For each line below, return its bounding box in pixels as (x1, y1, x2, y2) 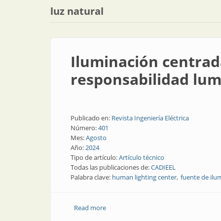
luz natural (50, 4, 104, 18)
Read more (74, 203, 106, 212)
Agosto (86, 133, 107, 142)
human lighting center (112, 173, 177, 182)
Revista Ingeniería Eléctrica (111, 113, 189, 122)
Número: (71, 123, 98, 132)
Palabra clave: (71, 173, 112, 182)
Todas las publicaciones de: (71, 163, 151, 172)
